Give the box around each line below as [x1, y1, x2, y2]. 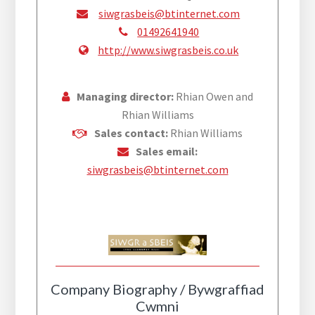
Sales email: [136, 144, 198, 158]
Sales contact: [94, 126, 170, 140]
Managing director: [77, 89, 176, 103]
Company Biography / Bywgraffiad [51, 281, 264, 298]
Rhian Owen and [176, 89, 253, 103]
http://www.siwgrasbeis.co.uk [98, 43, 239, 57]
